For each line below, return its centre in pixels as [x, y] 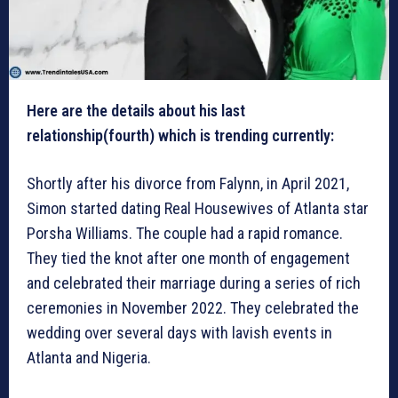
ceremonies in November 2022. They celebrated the [193, 307]
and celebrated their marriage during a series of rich [194, 283]
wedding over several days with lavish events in [179, 332]
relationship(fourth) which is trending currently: [180, 135]
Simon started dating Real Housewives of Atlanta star [198, 208]
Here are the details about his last [136, 110]
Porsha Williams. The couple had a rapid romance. [185, 233]
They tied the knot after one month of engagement [188, 258]
